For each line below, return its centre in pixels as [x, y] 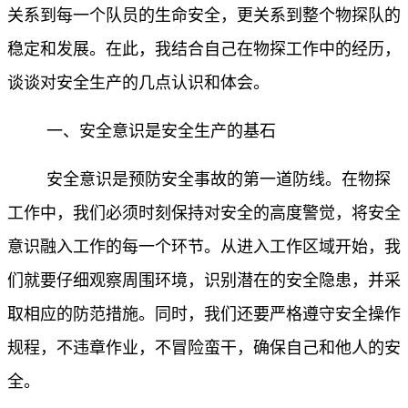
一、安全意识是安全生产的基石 [161, 132]
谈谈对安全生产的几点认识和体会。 [138, 83]
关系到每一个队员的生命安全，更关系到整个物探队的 [204, 16]
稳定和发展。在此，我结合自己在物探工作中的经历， [204, 50]
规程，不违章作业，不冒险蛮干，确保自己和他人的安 [204, 348]
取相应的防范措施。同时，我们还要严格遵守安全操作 [204, 315]
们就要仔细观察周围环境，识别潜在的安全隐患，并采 [204, 281]
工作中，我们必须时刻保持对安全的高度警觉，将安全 [204, 214]
